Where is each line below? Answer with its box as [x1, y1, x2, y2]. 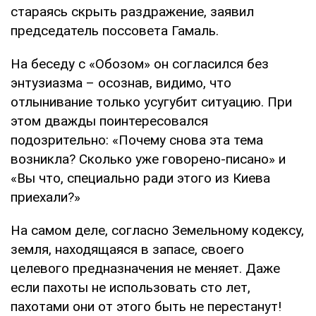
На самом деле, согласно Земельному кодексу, [11, 221, 304, 238]
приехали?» [11, 188, 80, 205]
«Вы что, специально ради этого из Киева [11, 169, 270, 186]
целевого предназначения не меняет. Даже [11, 260, 280, 276]
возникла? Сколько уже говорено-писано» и [11, 150, 286, 167]
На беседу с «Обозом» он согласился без [11, 55, 269, 72]
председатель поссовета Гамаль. [11, 22, 219, 39]
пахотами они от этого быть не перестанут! [11, 298, 281, 315]
